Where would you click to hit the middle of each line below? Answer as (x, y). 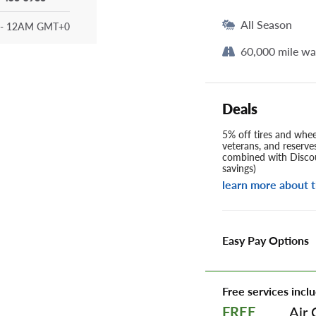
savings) (239, 168)
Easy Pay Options (266, 241)
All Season (266, 25)
